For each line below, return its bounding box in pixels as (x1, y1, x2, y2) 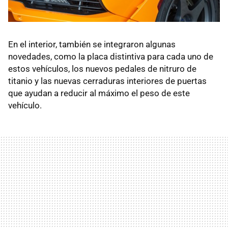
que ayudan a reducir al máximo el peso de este (8, 88, 190, 98)
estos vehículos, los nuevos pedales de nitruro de (8, 63, 196, 74)
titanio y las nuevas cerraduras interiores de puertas (8, 75, 207, 86)
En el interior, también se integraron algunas (8, 39, 176, 49)
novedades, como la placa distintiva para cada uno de (8, 51, 213, 62)
